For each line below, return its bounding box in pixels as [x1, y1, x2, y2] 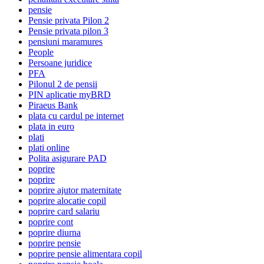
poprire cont [28, 216, 73, 227]
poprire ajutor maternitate [28, 184, 121, 195]
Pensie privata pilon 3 [28, 25, 108, 36]
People [28, 47, 54, 57]
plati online [28, 142, 70, 153]
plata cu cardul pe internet [28, 110, 124, 121]
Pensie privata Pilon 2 [28, 15, 109, 25]
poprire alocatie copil [28, 195, 106, 206]
